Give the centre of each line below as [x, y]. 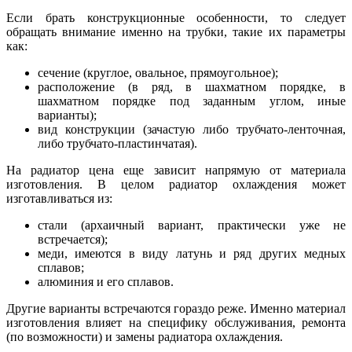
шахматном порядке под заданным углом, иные [192, 101]
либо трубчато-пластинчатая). [117, 144]
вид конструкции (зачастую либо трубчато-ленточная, [192, 130]
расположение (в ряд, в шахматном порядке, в [192, 87]
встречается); [73, 240]
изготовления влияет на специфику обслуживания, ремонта [176, 323]
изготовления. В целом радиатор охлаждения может [176, 185]
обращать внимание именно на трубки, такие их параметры [176, 32]
